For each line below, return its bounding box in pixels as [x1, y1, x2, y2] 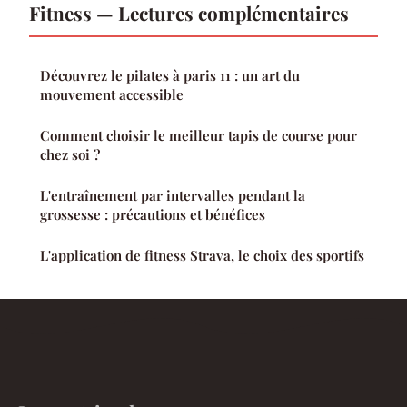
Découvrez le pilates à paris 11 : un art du [40, 66, 300, 85]
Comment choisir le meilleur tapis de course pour [40, 126, 357, 145]
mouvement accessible [40, 85, 184, 104]
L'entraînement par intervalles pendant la [40, 186, 305, 205]
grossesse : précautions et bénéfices [40, 205, 265, 224]
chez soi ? [40, 145, 100, 164]
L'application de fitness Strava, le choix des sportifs [40, 246, 364, 265]
